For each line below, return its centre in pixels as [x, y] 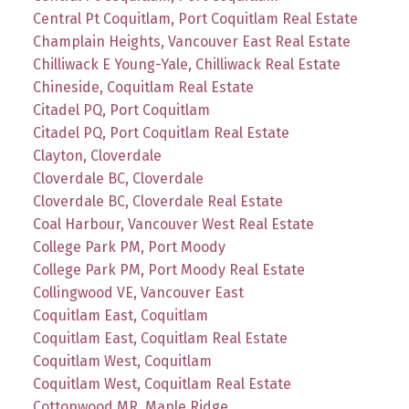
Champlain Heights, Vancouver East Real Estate [191, 42]
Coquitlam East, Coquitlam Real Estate [160, 339]
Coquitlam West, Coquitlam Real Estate [162, 384]
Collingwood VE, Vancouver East [138, 293]
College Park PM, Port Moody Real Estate [168, 270]
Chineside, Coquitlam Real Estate [143, 88]
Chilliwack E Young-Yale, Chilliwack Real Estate [186, 65]
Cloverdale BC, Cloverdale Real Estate [157, 202]
